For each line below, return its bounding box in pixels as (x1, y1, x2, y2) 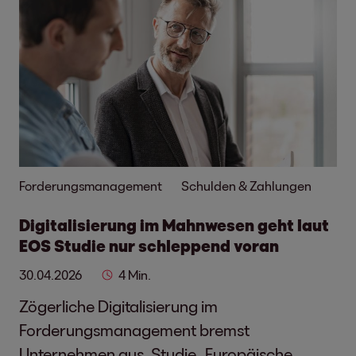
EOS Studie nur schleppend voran (19, 236, 279, 255)
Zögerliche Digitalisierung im (19, 296, 218, 315)
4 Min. (118, 267, 151, 282)
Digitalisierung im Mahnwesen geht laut (19, 215, 329, 234)
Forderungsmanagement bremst (19, 320, 250, 339)
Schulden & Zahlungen (181, 178, 311, 193)
